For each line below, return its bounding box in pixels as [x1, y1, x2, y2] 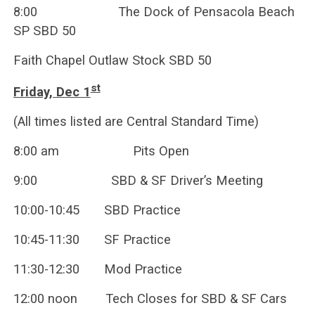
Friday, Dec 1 [13, 84, 91, 100]
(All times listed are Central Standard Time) [13, 114, 259, 129]
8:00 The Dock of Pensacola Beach [13, 4, 295, 20]
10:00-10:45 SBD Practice [13, 202, 181, 218]
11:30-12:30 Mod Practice [13, 262, 182, 277]
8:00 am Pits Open [13, 143, 189, 159]
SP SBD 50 [13, 23, 76, 39]
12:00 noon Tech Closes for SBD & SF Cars [13, 291, 287, 307]
